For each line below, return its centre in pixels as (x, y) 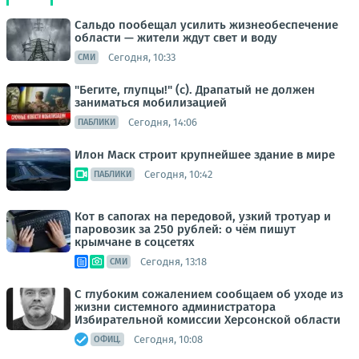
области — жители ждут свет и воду (176, 38)
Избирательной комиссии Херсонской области (208, 320)
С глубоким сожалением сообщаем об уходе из (209, 294)
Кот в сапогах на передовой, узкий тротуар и (203, 217)
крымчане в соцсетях (135, 242)
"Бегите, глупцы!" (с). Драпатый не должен (195, 90)
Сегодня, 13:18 (173, 261)
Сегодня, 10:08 (168, 339)
